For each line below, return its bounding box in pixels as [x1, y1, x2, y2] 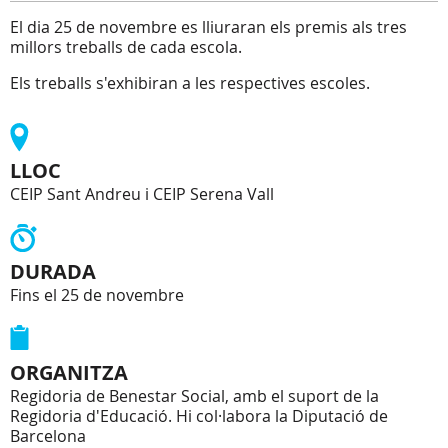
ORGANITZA [10, 359, 128, 386]
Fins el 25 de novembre [10, 284, 184, 306]
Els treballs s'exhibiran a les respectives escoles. [10, 72, 370, 94]
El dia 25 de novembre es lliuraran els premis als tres [10, 16, 407, 38]
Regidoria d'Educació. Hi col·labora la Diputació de [10, 405, 388, 427]
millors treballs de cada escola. [10, 36, 242, 58]
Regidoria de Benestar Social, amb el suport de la [10, 385, 379, 407]
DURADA [10, 258, 96, 285]
